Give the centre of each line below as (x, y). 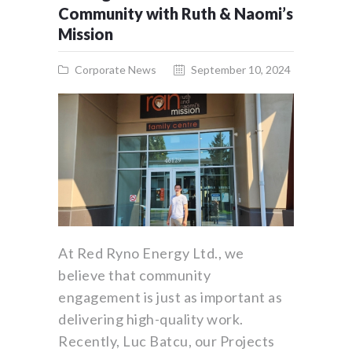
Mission (86, 33)
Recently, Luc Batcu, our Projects (167, 341)
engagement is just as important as (170, 297)
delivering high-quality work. (151, 319)
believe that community (134, 275)
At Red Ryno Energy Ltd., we (151, 253)
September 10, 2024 (240, 70)
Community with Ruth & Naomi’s (176, 13)
